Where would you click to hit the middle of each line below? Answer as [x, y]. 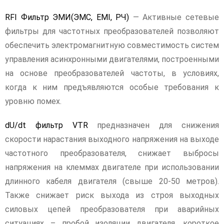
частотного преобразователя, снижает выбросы [112, 153]
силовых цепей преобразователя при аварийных [112, 209]
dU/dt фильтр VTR [46, 125]
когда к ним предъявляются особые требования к [112, 87]
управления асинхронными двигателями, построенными [112, 59]
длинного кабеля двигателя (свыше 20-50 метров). [112, 181]
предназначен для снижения [153, 125]
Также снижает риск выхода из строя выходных [112, 195]
